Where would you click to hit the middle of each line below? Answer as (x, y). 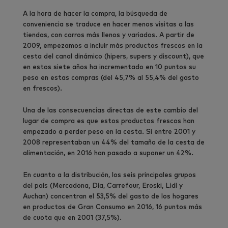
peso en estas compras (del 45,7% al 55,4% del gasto (111, 78)
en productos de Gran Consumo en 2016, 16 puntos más (112, 207)
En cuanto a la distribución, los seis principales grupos (109, 175)
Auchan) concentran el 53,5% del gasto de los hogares (111, 196)
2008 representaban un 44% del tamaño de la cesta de (114, 142)
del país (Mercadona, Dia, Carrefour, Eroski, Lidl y (103, 186)
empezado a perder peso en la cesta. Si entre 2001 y (109, 132)
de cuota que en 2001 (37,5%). (72, 218)
